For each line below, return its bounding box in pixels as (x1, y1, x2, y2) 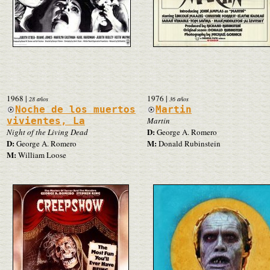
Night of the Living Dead (7, 126, 88, 137)
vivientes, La (7, 115, 85, 127)
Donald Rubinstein (157, 137, 221, 149)
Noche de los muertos (15, 103, 136, 115)
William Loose (16, 149, 66, 160)
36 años (169, 94, 189, 103)
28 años (29, 94, 48, 103)
